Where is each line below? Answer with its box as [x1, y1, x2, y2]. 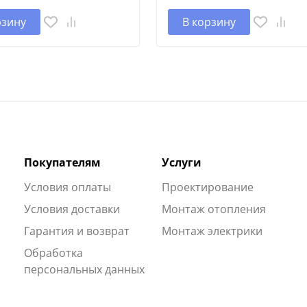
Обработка [23, 245, 83, 260]
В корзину [182, 14, 236, 29]
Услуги [161, 154, 201, 170]
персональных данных [23, 261, 145, 277]
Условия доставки [23, 201, 120, 217]
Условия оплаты [23, 179, 111, 195]
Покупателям [23, 154, 101, 170]
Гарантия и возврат [23, 223, 130, 238]
